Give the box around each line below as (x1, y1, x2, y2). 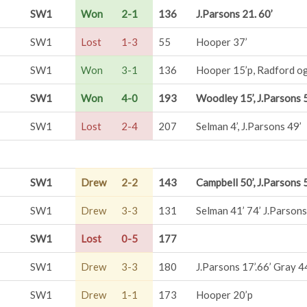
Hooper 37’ (196, 36, 247, 48)
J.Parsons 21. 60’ (196, 8, 273, 20)
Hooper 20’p (196, 288, 253, 301)
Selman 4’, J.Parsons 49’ (196, 120, 302, 132)
